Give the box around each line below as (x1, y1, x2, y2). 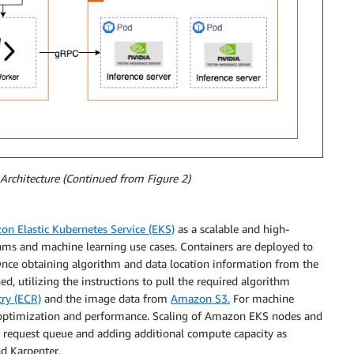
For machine (230, 291, 294, 305)
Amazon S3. (171, 291, 230, 305)
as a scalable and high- (175, 221, 289, 235)
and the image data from (41, 291, 171, 305)
